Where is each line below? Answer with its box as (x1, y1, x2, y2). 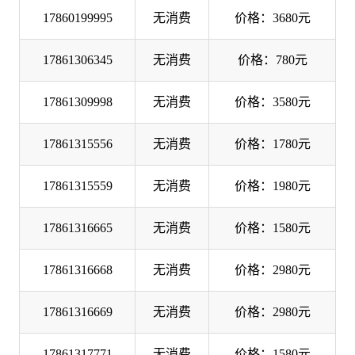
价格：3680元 (234, 10, 311, 25)
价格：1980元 (234, 178, 311, 193)
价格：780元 (237, 52, 307, 67)
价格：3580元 (234, 94, 311, 109)
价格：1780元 (234, 136, 311, 151)
